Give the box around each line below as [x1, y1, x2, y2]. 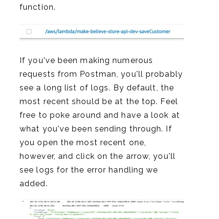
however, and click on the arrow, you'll [20, 151, 175, 161]
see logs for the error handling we [20, 165, 158, 175]
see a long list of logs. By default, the [20, 83, 175, 92]
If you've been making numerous [20, 55, 153, 65]
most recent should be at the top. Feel [20, 96, 178, 106]
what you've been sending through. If [20, 124, 172, 133]
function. [20, 2, 56, 12]
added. [20, 178, 48, 188]
